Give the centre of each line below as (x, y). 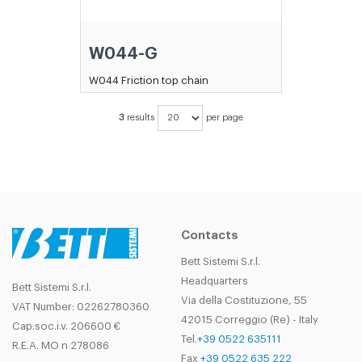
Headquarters (215, 280)
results (141, 117)
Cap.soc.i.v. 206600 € (66, 326)
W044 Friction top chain (149, 80)
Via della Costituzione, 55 (244, 300)
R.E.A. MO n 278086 (61, 345)
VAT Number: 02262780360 (81, 306)
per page (225, 117)
